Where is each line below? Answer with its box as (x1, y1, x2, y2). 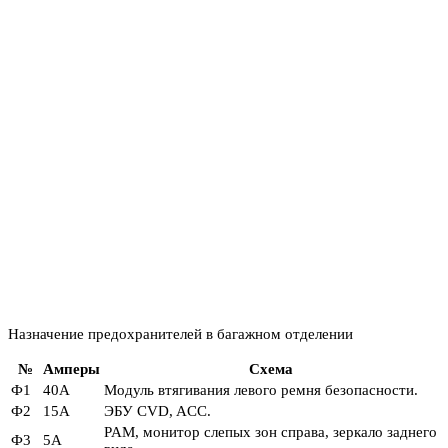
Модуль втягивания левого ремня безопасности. (104, 382, 418, 399)
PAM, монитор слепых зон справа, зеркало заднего (104, 424, 437, 441)
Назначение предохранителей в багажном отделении (8, 326, 353, 343)
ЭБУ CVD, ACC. (104, 403, 211, 420)
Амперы (43, 361, 100, 378)
